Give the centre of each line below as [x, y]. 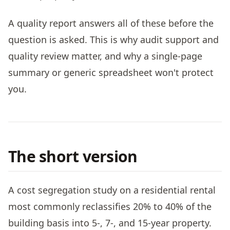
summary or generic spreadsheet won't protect [111, 73]
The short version [73, 157]
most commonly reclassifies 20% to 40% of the [110, 206]
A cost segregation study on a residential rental [112, 190]
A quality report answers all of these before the [111, 23]
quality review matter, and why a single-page [105, 56]
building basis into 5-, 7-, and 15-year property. [110, 223]
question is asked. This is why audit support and [113, 40]
